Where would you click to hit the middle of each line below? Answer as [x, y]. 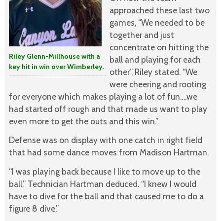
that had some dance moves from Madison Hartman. [109, 152]
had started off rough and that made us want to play [108, 109]
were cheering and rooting [158, 84]
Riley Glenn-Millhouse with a [54, 56]
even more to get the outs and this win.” [83, 121]
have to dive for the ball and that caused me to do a [106, 196]
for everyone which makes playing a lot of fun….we [103, 96]
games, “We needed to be [157, 22]
